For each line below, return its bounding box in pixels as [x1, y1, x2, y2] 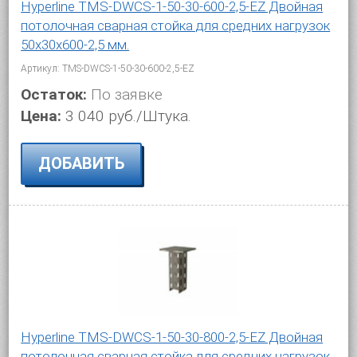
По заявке [87, 85, 163, 104]
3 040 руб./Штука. [65, 107, 192, 125]
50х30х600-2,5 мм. [21, 37, 130, 53]
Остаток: [21, 85, 88, 104]
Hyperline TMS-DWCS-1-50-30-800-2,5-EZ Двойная [21, 328, 324, 345]
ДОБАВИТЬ [38, 154, 125, 173]
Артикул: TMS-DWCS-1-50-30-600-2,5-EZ [21, 63, 195, 74]
